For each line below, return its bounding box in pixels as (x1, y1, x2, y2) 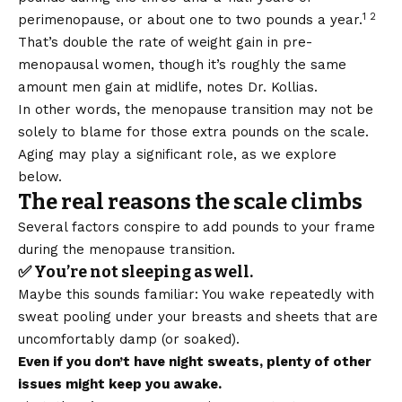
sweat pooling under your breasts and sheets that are (18, 309, 378, 326)
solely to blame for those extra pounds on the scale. (18, 124, 369, 141)
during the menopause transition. (18, 241, 235, 258)
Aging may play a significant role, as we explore (18, 146, 336, 163)
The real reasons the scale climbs (18, 189, 363, 215)
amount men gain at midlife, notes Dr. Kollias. (18, 79, 318, 96)
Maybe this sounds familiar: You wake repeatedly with (18, 286, 374, 303)
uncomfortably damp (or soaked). (18, 331, 240, 348)
